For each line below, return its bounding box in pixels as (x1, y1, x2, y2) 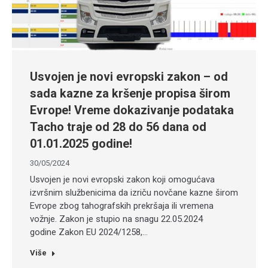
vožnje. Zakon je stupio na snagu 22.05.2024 (30, 214, 203, 224)
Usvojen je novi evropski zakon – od (30, 69, 228, 84)
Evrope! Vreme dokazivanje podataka (30, 103, 234, 117)
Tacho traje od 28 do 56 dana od (30, 120, 206, 134)
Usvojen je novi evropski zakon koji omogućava (30, 174, 215, 185)
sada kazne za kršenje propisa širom (30, 86, 230, 100)
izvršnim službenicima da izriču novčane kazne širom (30, 187, 238, 198)
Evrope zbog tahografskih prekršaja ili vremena (30, 200, 214, 211)
